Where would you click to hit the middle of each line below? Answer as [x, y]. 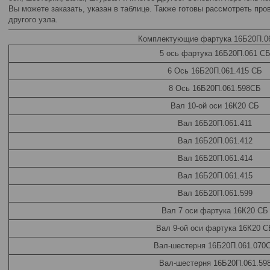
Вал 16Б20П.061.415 [215, 176]
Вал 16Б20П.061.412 [215, 141]
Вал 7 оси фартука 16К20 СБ [215, 211]
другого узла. [33, 20]
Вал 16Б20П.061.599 [215, 193]
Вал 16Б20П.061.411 [215, 123]
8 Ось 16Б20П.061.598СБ [215, 88]
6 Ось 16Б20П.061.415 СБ [215, 71]
